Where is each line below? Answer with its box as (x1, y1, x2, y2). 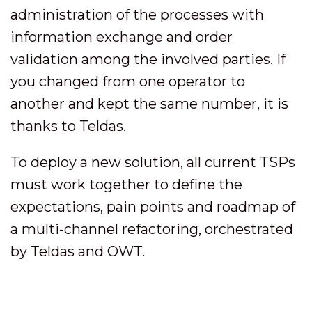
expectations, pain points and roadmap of (10, 198, 295, 215)
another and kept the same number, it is (10, 95, 288, 112)
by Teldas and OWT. (10, 243, 145, 260)
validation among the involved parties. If (10, 51, 286, 68)
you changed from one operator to (10, 73, 245, 90)
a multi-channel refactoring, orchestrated (10, 221, 293, 237)
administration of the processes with (10, 6, 264, 23)
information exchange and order (10, 29, 233, 45)
